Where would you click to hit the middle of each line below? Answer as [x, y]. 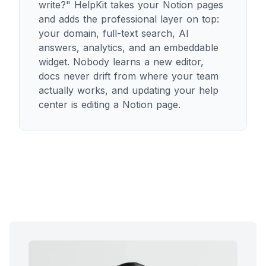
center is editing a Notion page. [110, 105]
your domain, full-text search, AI [114, 34]
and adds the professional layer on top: [129, 19]
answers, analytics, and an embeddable [129, 48]
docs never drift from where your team [129, 76]
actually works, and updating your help [129, 91]
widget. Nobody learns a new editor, [121, 62]
